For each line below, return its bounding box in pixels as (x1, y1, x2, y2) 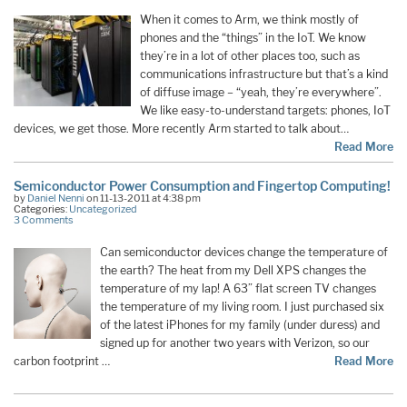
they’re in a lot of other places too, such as (140, 49, 361, 64)
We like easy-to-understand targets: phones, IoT (140, 104, 392, 118)
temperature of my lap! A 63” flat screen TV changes (99, 281, 376, 295)
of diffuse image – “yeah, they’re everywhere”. (140, 85, 382, 100)
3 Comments (14, 213, 74, 226)
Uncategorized (69, 202, 137, 215)
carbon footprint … (14, 353, 110, 368)
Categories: (14, 202, 69, 215)
